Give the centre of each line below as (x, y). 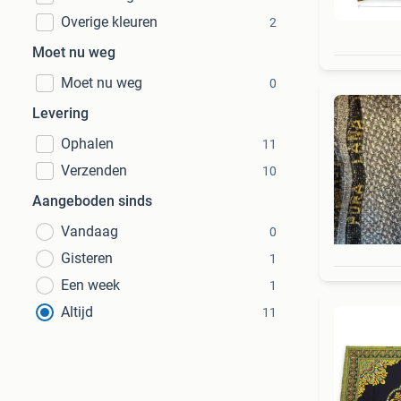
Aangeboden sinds (92, 201)
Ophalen (87, 144)
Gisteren (87, 258)
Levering (60, 113)
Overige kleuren (109, 22)
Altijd (77, 312)
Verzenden (94, 171)
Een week (90, 285)
